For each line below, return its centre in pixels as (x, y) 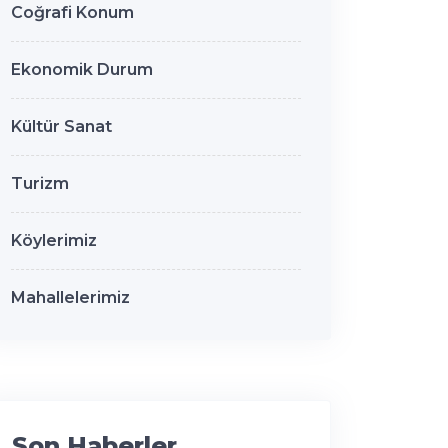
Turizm (40, 183)
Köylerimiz (54, 240)
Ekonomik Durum (82, 69)
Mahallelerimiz (70, 297)
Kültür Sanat (61, 126)
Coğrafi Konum (72, 12)
